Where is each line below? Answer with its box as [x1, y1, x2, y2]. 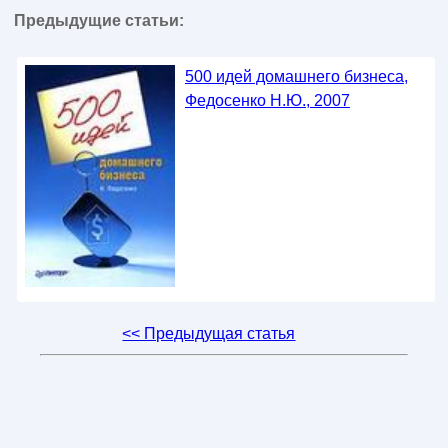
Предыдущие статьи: [13, 12, 184, 30]
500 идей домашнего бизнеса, [184, 68, 408, 86]
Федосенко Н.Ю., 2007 [184, 92, 350, 110]
